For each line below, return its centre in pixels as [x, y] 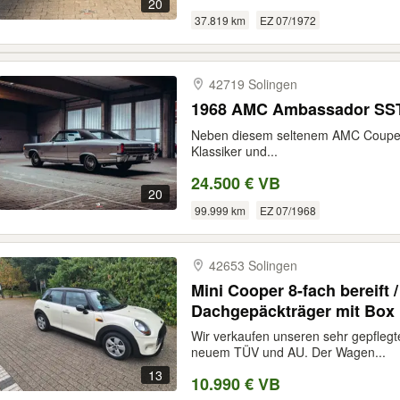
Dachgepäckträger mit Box [293, 311]
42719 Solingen [253, 84]
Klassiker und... [234, 151]
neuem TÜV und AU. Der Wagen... [288, 352]
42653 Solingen [253, 265]
